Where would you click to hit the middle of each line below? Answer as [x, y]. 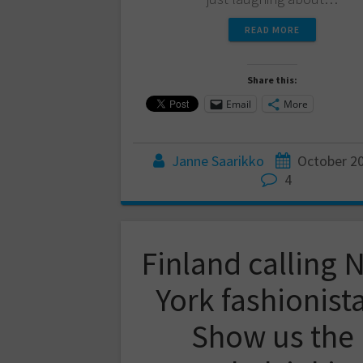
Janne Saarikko [218, 161]
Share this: [272, 80]
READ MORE [272, 30]
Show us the [272, 337]
